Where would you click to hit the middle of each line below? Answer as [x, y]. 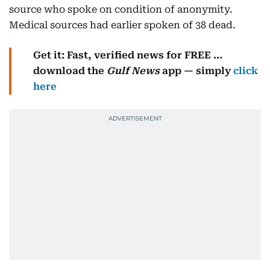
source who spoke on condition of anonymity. [121, 9]
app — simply [196, 71]
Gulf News [133, 71]
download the [70, 71]
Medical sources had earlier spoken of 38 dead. [122, 25]
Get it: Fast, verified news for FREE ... [128, 55]
